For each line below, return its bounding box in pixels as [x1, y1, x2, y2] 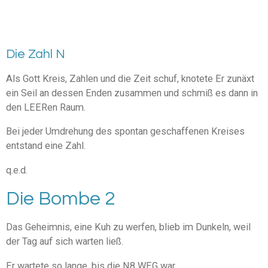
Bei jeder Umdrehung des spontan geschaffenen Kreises [6, 126, 245, 138]
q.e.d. [6, 164, 28, 176]
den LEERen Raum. [6, 102, 88, 114]
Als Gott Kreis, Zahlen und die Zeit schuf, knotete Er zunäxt [6, 73, 254, 85]
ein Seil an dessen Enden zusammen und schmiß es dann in [6, 87, 258, 99]
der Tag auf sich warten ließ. [6, 236, 126, 248]
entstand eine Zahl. [6, 140, 88, 152]
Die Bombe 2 [6, 189, 115, 209]
